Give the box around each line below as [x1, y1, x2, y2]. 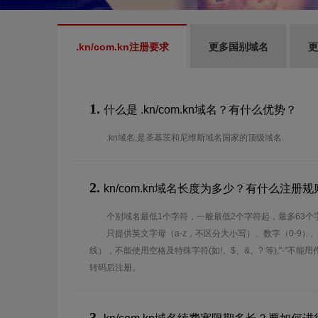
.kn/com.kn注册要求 [76, 41, 169, 53]
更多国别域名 [209, 41, 268, 53]
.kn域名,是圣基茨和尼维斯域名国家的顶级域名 [106, 133, 282, 143]
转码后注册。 [89, 263, 141, 273]
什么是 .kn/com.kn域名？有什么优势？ [104, 104, 297, 116]
